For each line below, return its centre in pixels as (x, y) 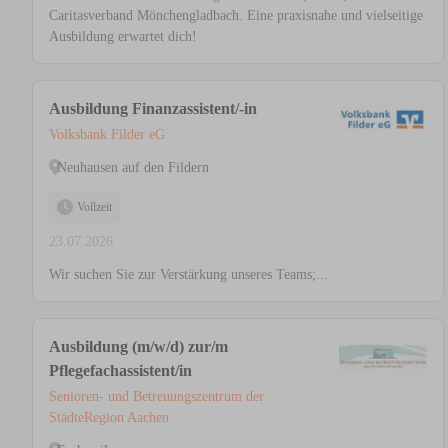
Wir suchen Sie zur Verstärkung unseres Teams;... (188, 275)
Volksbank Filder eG (107, 135)
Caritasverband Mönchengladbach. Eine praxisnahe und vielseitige (236, 16)
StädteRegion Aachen (109, 418)
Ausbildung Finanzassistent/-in (153, 109)
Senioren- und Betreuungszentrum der (156, 397)
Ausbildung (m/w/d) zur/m (138, 347)
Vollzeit (94, 207)
